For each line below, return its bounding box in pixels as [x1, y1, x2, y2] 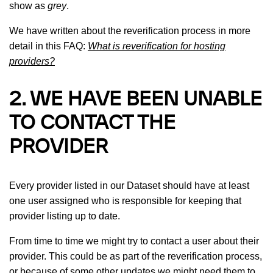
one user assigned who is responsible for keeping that [9, 195, 241, 206]
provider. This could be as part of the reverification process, [9, 250, 262, 261]
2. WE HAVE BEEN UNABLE [9, 90, 262, 109]
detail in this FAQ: [9, 40, 88, 51]
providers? [9, 55, 55, 66]
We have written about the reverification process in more [9, 25, 250, 36]
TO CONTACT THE [9, 114, 175, 133]
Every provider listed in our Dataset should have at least [9, 180, 249, 191]
